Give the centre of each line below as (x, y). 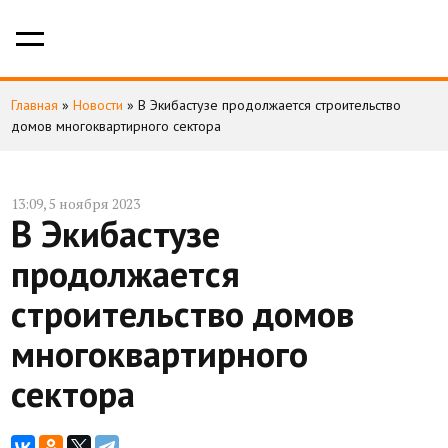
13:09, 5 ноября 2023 (75, 203)
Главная (34, 105)
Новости (97, 105)
